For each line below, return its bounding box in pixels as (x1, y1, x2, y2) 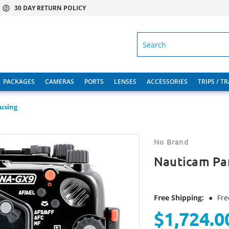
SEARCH (143, 34, 166, 43)
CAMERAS (45, 77, 74, 86)
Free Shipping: (153, 193, 204, 202)
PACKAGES (3, 77, 35, 86)
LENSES (114, 77, 136, 86)
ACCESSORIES (147, 77, 188, 86)
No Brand (153, 136, 189, 147)
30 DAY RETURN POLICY (14, 4, 86, 12)
